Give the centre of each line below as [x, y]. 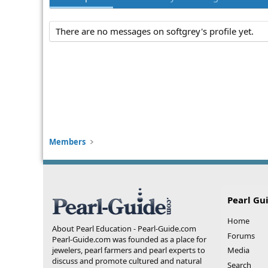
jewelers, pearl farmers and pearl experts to [129, 250]
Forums [241, 235]
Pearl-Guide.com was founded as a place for [129, 239]
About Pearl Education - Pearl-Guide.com [124, 229]
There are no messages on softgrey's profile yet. [155, 31]
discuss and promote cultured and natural [127, 261]
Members [67, 142]
